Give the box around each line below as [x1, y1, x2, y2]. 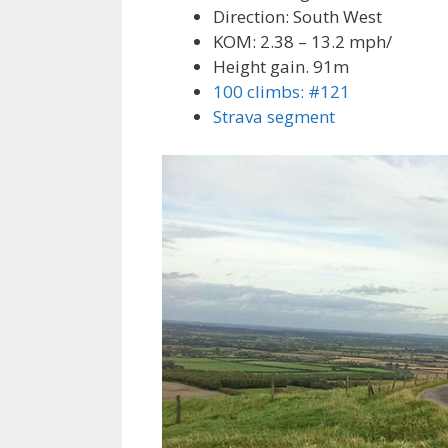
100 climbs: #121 [213, 80, 350, 104]
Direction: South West [213, 5, 382, 29]
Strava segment [213, 105, 335, 129]
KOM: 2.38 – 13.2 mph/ [213, 30, 392, 54]
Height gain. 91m [213, 55, 349, 79]
